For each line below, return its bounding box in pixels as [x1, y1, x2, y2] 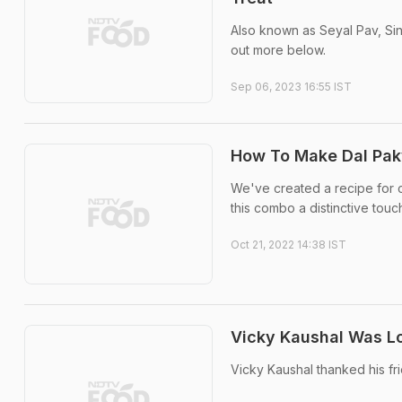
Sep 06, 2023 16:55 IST [231, 80, 352, 93]
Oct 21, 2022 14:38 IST [231, 237, 346, 251]
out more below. [231, 42, 326, 57]
